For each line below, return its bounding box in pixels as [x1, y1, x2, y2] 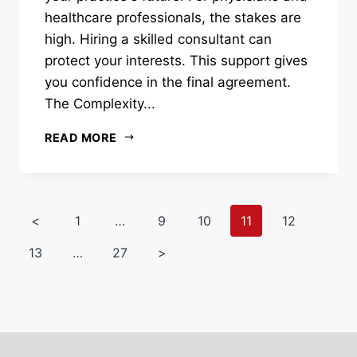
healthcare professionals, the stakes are [45, 9, 301, 25]
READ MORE [45, 130, 117, 144]
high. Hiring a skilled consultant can [45, 30, 272, 47]
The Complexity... [45, 95, 155, 112]
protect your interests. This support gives [45, 52, 308, 69]
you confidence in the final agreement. [45, 73, 291, 90]
